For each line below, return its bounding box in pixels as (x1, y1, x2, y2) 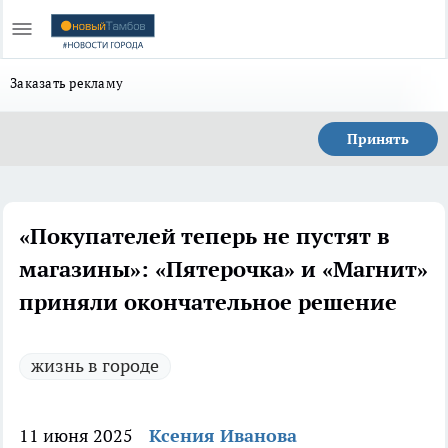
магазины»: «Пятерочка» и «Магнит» (19, 255, 428, 283)
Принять (347, 130, 409, 148)
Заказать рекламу (10, 74, 124, 92)
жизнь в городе (31, 354, 159, 377)
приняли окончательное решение (19, 288, 397, 316)
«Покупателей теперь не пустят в (19, 222, 390, 250)
